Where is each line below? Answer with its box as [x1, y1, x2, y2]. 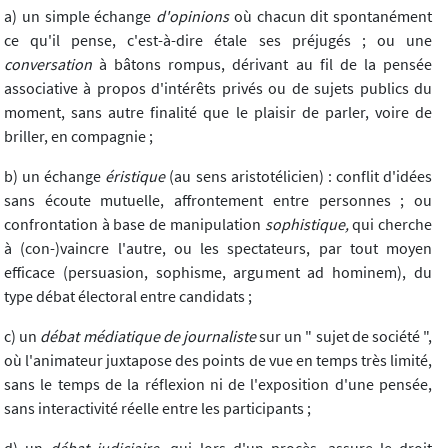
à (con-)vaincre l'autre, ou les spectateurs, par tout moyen [4, 238, 432, 259]
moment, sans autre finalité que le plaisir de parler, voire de [4, 102, 432, 123]
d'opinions [156, 6, 229, 27]
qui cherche [348, 214, 433, 235]
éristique [105, 166, 166, 187]
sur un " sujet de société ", [255, 326, 433, 347]
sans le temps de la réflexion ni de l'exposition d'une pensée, [4, 374, 432, 395]
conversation [4, 54, 92, 75]
